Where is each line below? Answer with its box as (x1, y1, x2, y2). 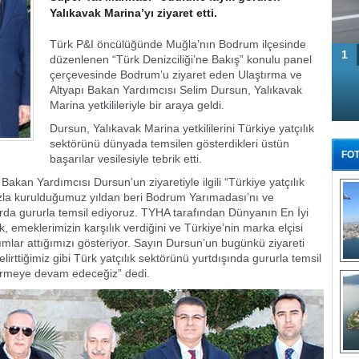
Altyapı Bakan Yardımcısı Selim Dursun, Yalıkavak (50, 83, 302, 96)
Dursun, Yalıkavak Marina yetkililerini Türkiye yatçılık (50, 122, 314, 135)
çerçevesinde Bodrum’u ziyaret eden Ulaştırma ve (50, 68, 302, 81)
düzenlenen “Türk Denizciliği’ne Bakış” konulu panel (50, 53, 312, 66)
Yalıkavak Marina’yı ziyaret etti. (50, 6, 217, 19)
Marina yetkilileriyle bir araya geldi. (50, 99, 224, 111)
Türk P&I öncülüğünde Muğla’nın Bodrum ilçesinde (50, 38, 306, 50)
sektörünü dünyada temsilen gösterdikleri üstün (50, 137, 289, 150)
